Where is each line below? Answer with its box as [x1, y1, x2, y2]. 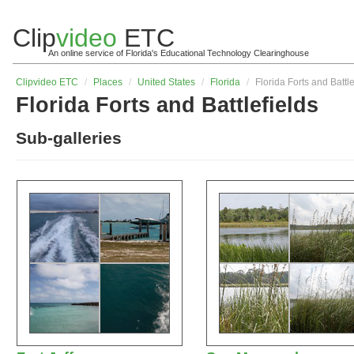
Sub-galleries [16, 129, 122, 147]
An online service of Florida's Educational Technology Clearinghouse [48, 48, 309, 58]
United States [137, 77, 195, 88]
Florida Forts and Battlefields [16, 93, 318, 117]
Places [93, 77, 122, 88]
